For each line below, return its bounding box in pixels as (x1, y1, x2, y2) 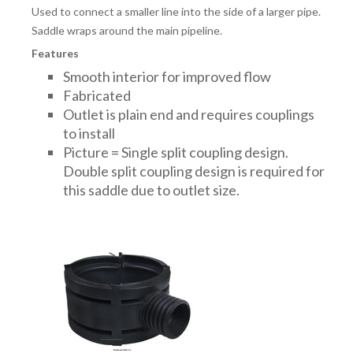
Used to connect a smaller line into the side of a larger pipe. (32, 4, 321, 18)
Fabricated (63, 86, 131, 104)
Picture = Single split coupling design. (63, 143, 288, 161)
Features (32, 46, 79, 60)
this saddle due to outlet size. (63, 180, 240, 199)
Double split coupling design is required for (63, 162, 325, 180)
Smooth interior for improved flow (63, 67, 271, 85)
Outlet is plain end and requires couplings (63, 105, 314, 123)
